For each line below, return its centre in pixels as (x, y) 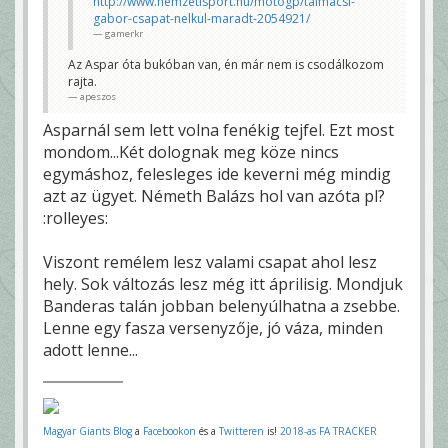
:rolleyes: (75, 218)
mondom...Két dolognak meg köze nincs (191, 152)
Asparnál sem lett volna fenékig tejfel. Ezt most (218, 130)
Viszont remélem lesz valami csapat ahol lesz (210, 262)
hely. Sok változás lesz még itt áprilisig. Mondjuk (223, 284)
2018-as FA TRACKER (328, 431)
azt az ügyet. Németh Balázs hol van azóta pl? (214, 196)
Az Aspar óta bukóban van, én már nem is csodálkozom (226, 65)
